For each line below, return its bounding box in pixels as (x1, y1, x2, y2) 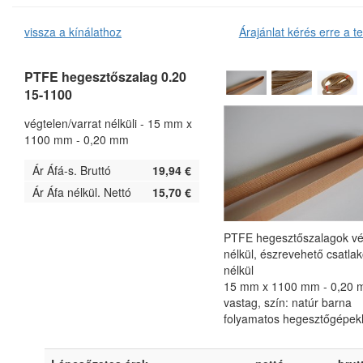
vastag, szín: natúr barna (224, 294, 352, 311)
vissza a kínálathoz (24, 23, 122, 41)
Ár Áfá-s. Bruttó (32, 162, 111, 179)
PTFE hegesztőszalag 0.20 (24, 67, 186, 87)
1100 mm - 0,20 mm (24, 131, 129, 148)
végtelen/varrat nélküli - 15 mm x (24, 115, 192, 132)
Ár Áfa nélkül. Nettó (32, 184, 131, 201)
